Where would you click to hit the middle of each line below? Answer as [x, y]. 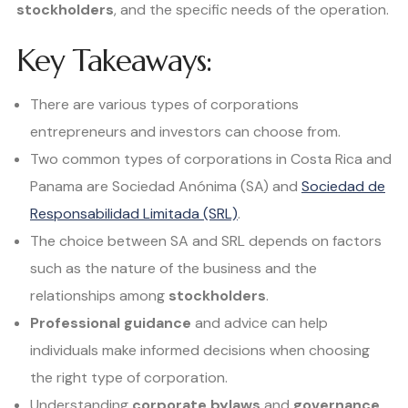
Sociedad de [343, 187]
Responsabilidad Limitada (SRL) [134, 214]
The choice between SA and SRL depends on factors [206, 241]
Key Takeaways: [114, 61]
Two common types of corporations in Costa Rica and [211, 159]
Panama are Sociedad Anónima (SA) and [166, 187]
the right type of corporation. [129, 378]
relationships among [99, 296]
